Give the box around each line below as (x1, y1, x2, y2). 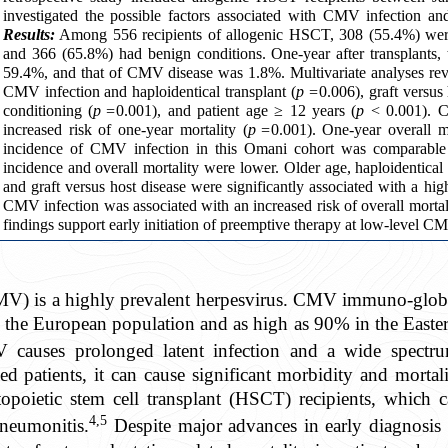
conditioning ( (2, 102, 94, 119)
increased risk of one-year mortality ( (2, 121, 248, 138)
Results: (2, 26, 55, 43)
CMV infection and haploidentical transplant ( (2, 83, 296, 100)
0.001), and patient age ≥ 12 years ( (116, 102, 357, 119)
